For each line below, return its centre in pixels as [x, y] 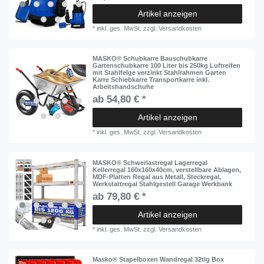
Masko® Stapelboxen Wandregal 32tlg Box [159, 259]
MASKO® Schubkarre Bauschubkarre [150, 59]
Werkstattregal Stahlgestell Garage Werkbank [163, 184]
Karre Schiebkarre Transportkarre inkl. [151, 80]
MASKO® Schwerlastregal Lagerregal [150, 162]
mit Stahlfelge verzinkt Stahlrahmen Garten [160, 73]
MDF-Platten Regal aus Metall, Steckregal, [157, 176]
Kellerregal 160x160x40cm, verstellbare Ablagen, [167, 169]
